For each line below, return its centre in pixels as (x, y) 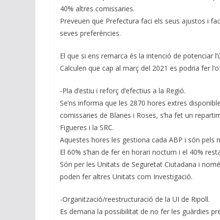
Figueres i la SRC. (87, 127)
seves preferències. (90, 33)
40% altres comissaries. (97, 8)
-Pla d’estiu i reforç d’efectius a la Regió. (123, 90)
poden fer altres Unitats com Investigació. (126, 176)
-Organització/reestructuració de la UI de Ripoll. (135, 199)
